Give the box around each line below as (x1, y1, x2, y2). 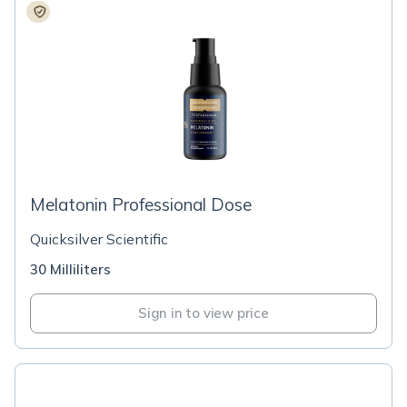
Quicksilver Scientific (30, 230, 168, 248)
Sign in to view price (138, 304, 269, 322)
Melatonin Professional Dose (30, 194, 252, 215)
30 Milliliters (30, 261, 111, 278)
